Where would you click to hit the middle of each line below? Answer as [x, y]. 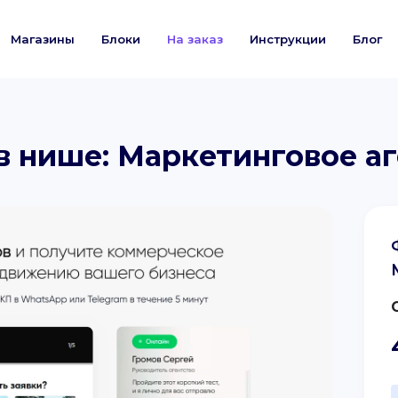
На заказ [195, 39]
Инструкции [288, 39]
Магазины [43, 39]
